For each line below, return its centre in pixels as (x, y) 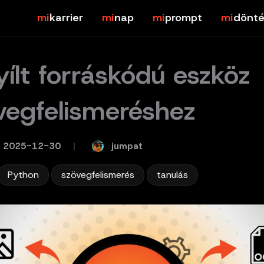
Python (23, 175)
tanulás (172, 175)
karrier (66, 18)
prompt (183, 18)
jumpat (127, 146)
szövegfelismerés (98, 175)
